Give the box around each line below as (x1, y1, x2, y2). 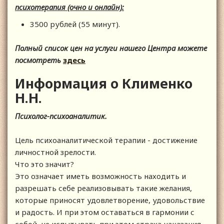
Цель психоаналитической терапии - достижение (15, 135, 197, 145)
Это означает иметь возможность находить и (15, 171, 186, 181)
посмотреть (15, 55, 63, 65)
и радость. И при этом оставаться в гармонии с (15, 207, 194, 217)
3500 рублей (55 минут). (30, 19, 120, 29)
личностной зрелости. (15, 147, 96, 157)
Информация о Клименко (15, 74, 192, 93)
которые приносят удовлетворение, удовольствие (15, 195, 205, 205)
